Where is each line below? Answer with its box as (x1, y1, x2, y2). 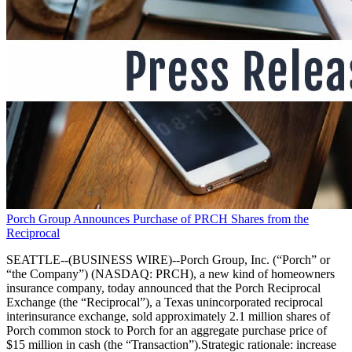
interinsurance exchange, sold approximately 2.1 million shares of (6, 309, 330, 323)
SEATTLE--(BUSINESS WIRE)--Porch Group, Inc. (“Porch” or (6, 252, 330, 266)
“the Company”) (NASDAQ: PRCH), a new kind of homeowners (6, 266, 335, 280)
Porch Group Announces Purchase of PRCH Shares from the (6, 211, 309, 225)
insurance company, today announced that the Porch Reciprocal (6, 280, 321, 295)
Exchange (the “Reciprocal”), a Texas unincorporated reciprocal (6, 295, 323, 309)
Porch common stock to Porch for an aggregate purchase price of (6, 323, 327, 337)
